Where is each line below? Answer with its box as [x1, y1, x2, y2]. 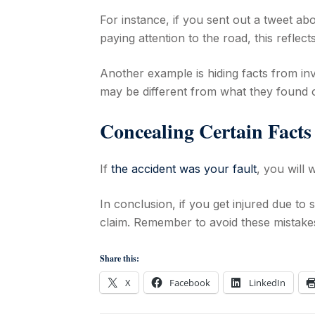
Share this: [100, 252, 139, 264]
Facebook [169, 276, 210, 289]
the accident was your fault [111, 161, 257, 176]
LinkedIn [249, 276, 285, 289]
